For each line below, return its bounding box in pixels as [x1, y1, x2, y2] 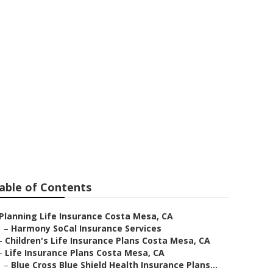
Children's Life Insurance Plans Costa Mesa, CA [5, 235, 210, 246]
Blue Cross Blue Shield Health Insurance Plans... [11, 259, 218, 271]
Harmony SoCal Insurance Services [11, 222, 161, 234]
